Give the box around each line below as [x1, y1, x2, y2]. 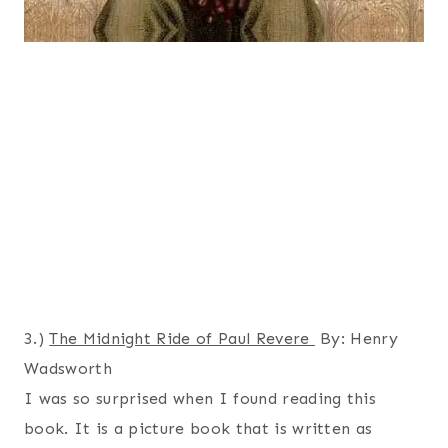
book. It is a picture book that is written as [24, 419, 373, 438]
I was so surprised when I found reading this [24, 389, 377, 408]
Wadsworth [24, 359, 112, 378]
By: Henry [314, 329, 399, 348]
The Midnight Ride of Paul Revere [49, 329, 315, 348]
